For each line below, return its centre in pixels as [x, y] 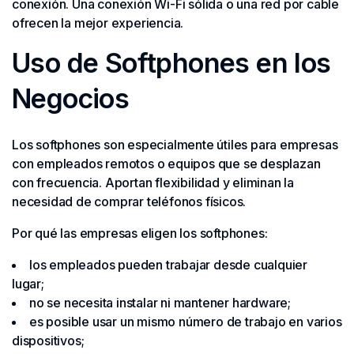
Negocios [71, 98]
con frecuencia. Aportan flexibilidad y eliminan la [153, 183]
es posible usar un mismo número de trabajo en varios [186, 322]
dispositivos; [48, 341]
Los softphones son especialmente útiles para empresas [175, 145]
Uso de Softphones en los [171, 63]
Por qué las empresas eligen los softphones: [140, 233]
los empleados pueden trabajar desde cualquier [168, 265]
